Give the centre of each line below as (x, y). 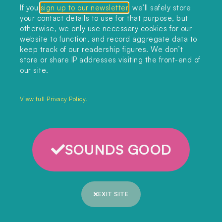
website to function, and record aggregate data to (109, 39)
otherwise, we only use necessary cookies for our (106, 28)
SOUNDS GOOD (118, 149)
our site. (34, 70)
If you (30, 8)
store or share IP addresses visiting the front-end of (110, 60)
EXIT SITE (113, 194)
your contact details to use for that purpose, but (104, 18)
